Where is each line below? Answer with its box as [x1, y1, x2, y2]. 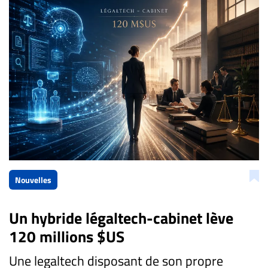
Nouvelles [15, 173, 51, 186]
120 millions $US [9, 224, 124, 248]
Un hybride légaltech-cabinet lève [9, 206, 233, 230]
